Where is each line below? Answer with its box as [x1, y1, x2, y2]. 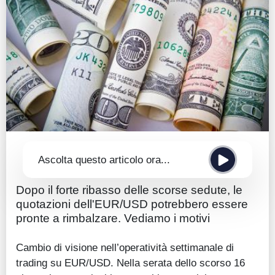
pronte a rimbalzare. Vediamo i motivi [16, 212, 210, 225]
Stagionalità [28, 112, 80, 122]
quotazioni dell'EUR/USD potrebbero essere [16, 198, 248, 211]
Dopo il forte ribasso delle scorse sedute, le [16, 184, 242, 197]
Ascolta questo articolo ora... [37, 153, 170, 166]
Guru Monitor [28, 87, 84, 98]
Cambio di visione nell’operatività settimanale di [16, 241, 234, 254]
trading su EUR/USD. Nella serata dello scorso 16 [16, 257, 245, 269]
